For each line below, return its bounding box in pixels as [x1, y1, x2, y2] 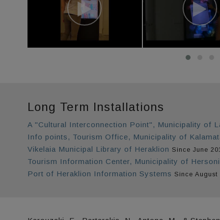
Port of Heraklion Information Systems [27, 169, 172, 178]
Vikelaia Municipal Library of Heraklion [27, 144, 169, 153]
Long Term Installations [27, 100, 164, 113]
